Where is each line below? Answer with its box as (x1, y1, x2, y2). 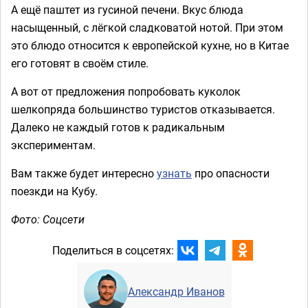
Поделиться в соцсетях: (52, 243, 174, 258)
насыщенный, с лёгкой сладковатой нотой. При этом (11, 19, 283, 35)
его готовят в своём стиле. (11, 55, 148, 71)
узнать (157, 165, 192, 181)
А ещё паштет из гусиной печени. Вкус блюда (11, 1, 243, 17)
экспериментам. (11, 137, 96, 153)
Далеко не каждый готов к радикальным (11, 119, 225, 135)
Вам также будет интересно (11, 165, 157, 181)
